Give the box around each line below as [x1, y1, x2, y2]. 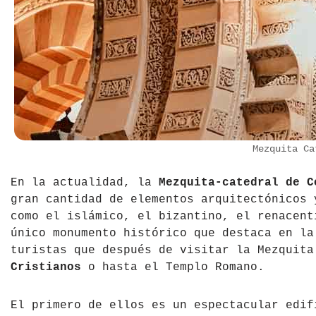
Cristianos [11, 261, 81, 274]
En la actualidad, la [11, 176, 159, 190]
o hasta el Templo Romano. [81, 261, 265, 274]
